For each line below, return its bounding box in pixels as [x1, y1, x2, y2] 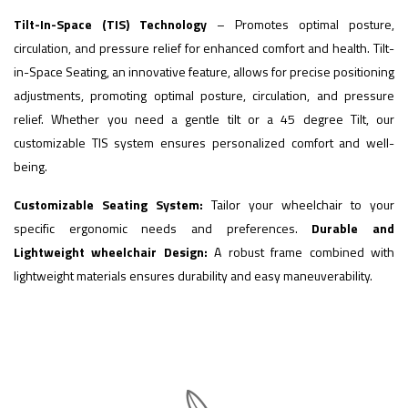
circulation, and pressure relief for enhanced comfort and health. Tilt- [14, 37, 394, 57]
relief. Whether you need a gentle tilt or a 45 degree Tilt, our [14, 108, 394, 128]
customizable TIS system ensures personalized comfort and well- [14, 132, 394, 152]
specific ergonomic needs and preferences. [14, 218, 312, 238]
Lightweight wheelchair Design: [14, 241, 208, 261]
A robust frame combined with [207, 241, 395, 261]
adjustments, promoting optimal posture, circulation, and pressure [14, 85, 394, 105]
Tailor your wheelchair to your [203, 194, 394, 214]
